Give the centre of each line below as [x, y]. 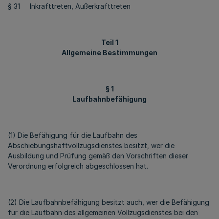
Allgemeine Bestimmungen [109, 53]
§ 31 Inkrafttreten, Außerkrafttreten [69, 6]
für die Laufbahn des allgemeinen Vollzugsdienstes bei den [103, 212]
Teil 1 [109, 42]
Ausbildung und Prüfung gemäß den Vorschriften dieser [98, 156]
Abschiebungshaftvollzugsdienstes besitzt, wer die [91, 145]
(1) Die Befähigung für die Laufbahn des [73, 135]
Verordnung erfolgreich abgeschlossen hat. [78, 166]
